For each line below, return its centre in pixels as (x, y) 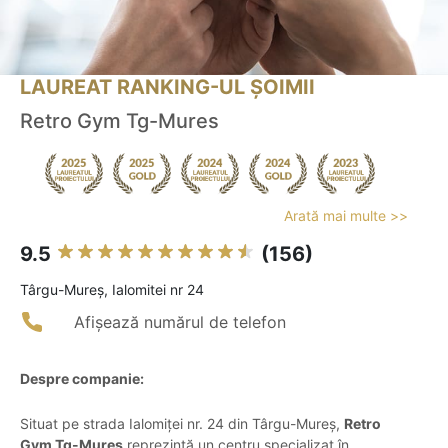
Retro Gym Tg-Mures (119, 121)
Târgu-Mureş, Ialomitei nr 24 (112, 290)
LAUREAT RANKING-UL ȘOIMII (167, 87)
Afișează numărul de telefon (180, 322)
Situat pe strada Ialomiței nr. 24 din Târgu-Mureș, (182, 424)
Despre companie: (82, 379)
